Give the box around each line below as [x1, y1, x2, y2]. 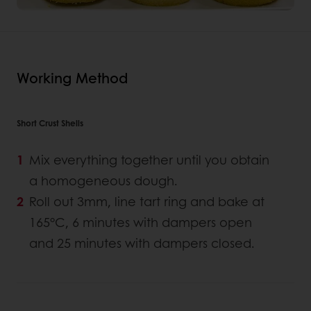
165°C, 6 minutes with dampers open [29, 213, 252, 232]
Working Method [17, 68, 128, 88]
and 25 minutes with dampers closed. [29, 234, 255, 253]
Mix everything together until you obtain [29, 151, 269, 169]
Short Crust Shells [17, 117, 83, 130]
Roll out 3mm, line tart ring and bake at [29, 192, 264, 211]
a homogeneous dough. [29, 171, 181, 190]
